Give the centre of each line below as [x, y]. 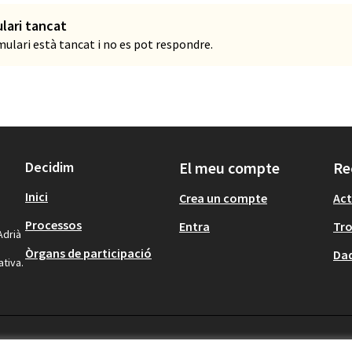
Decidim [49, 167]
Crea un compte [223, 198]
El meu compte [229, 168]
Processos [53, 225]
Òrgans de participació [88, 253]
